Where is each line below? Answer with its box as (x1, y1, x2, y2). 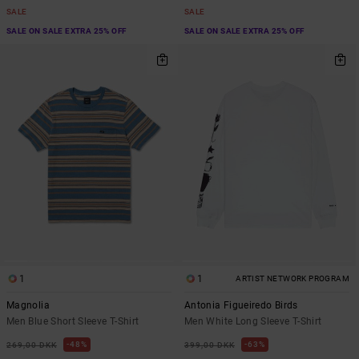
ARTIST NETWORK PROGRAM (236, 273, 349, 283)
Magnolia (6, 299, 50, 311)
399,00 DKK (184, 340, 235, 349)
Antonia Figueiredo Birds (184, 299, 298, 311)
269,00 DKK (6, 340, 57, 349)
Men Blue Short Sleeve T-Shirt (6, 315, 139, 327)
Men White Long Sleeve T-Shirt (184, 315, 322, 327)
